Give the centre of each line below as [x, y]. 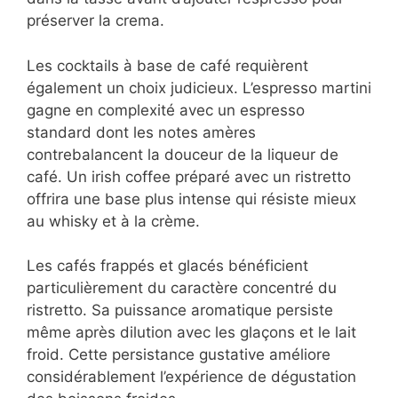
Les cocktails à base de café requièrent [167, 65]
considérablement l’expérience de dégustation [191, 377]
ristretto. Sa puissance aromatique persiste [180, 310]
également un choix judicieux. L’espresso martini [199, 88]
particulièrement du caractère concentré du [182, 288]
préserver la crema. [96, 21]
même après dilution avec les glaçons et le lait [191, 333]
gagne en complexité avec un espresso [166, 110]
